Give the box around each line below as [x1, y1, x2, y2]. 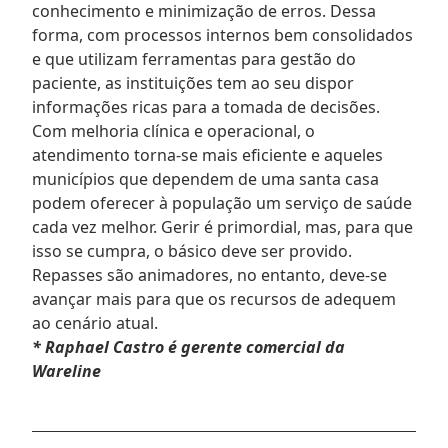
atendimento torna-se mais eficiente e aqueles [32, 143, 383, 166]
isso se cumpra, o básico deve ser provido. [32, 239, 352, 262]
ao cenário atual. [32, 311, 158, 334]
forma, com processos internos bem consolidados [32, 23, 413, 46]
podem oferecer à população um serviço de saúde [32, 191, 412, 214]
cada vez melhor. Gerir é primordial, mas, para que [32, 215, 413, 238]
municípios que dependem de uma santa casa [32, 167, 379, 190]
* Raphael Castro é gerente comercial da [32, 335, 345, 358]
